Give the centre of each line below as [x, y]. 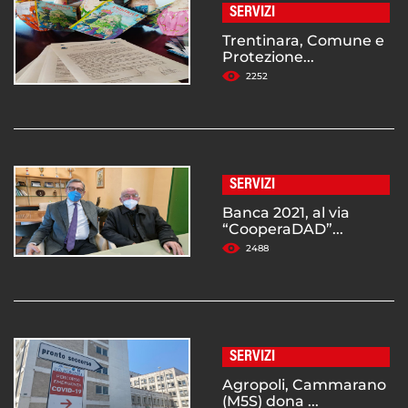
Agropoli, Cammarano [304, 385]
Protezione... [268, 57]
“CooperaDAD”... [283, 229]
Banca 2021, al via [286, 213]
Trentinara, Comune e [303, 41]
